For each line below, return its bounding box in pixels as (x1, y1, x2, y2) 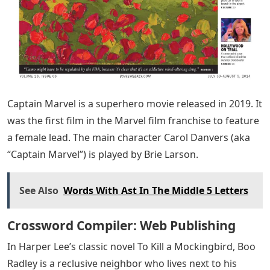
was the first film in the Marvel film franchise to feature (7, 114, 259, 128)
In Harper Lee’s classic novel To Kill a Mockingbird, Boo (7, 240, 256, 254)
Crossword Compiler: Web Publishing (7, 217, 236, 234)
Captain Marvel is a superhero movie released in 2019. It (7, 97, 262, 111)
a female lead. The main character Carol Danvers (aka (7, 131, 250, 145)
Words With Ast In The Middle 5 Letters (63, 184, 248, 198)
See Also (19, 184, 58, 198)
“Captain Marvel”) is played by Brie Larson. (7, 148, 198, 162)
